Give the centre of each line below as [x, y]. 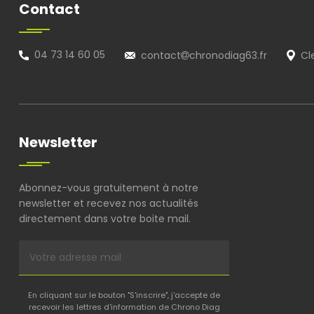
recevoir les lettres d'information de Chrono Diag [124, 307]
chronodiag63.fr [230, 56]
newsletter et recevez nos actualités [109, 203]
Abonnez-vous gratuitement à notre [109, 188]
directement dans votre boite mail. [105, 219]
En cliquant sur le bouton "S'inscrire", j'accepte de [124, 295]
